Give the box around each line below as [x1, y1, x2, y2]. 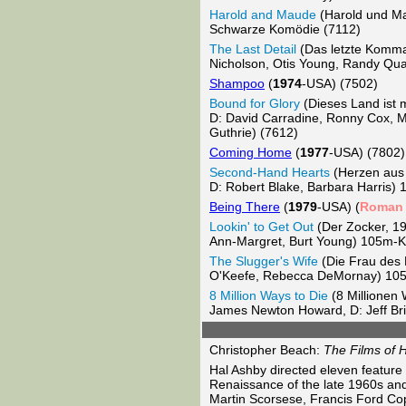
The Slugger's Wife [209, 254, 318, 268]
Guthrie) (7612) [209, 125, 298, 140]
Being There [209, 199, 280, 214]
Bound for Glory [209, 96, 300, 111]
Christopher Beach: [209, 343, 324, 357]
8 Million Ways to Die [209, 288, 328, 303]
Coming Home [209, 145, 292, 159]
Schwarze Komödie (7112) [209, 22, 361, 36]
